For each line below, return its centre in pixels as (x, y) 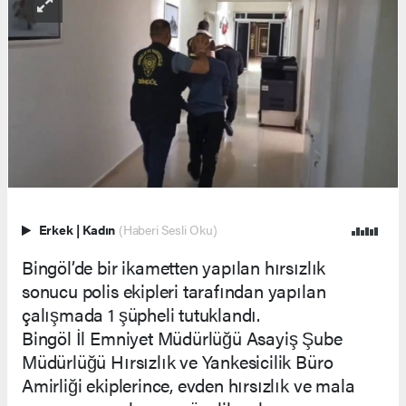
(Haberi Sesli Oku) (168, 229)
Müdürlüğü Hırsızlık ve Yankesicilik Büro (178, 361)
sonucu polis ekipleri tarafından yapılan (174, 290)
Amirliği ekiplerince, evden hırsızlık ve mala (188, 384)
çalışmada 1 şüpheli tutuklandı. (141, 314)
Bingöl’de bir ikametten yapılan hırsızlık (174, 266)
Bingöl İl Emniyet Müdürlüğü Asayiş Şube (182, 337)
